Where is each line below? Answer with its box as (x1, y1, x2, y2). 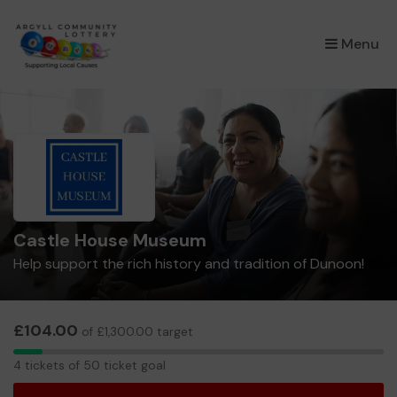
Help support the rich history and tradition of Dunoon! (13, 254, 364, 273)
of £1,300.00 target (78, 324, 193, 339)
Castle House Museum (13, 229, 206, 252)
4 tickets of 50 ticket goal (13, 357, 166, 373)
